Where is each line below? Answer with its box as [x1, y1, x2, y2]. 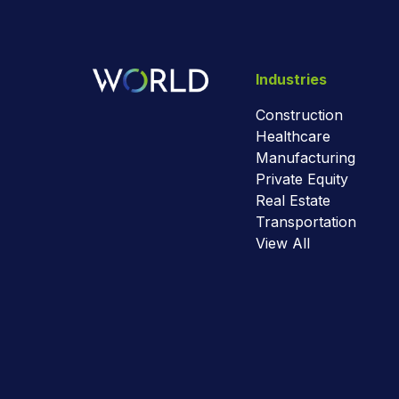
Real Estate [255, 191, 330, 209]
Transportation [255, 212, 356, 231]
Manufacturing [255, 148, 355, 167]
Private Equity [255, 169, 348, 188]
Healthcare [255, 126, 330, 145]
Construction [255, 105, 343, 124]
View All [255, 233, 310, 252]
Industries [255, 69, 327, 88]
